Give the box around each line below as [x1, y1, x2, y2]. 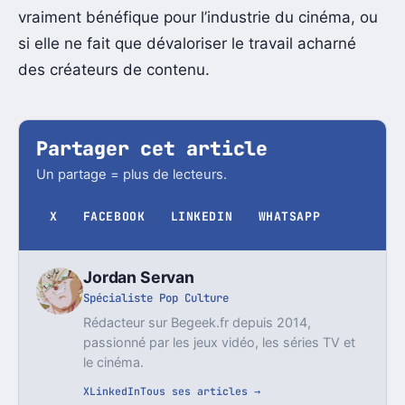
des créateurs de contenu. [18, 60, 210, 79]
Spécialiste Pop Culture [83, 289, 230, 306]
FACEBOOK [82, 209, 146, 224]
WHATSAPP [258, 209, 321, 224]
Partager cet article [36, 136, 268, 162]
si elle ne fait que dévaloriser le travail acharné [18, 33, 356, 52]
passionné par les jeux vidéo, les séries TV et [83, 334, 356, 350]
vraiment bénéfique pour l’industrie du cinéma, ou [18, 7, 378, 26]
